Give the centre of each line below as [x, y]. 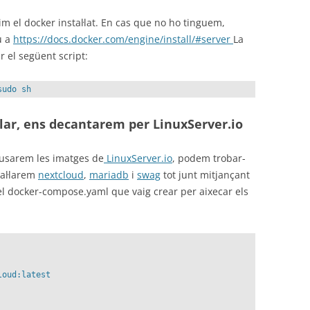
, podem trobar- [209, 158]
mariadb [109, 175]
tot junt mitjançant [205, 175]
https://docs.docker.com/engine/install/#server [123, 39]
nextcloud [61, 175]
